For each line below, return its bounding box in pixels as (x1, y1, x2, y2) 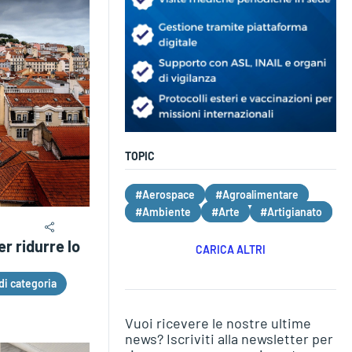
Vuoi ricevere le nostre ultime (124, 313, 311, 332)
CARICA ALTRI (195, 242, 266, 256)
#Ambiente (134, 204, 191, 218)
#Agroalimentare (214, 187, 299, 201)
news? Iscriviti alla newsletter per (124, 329, 333, 347)
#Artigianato (259, 204, 322, 218)
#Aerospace (134, 187, 195, 201)
